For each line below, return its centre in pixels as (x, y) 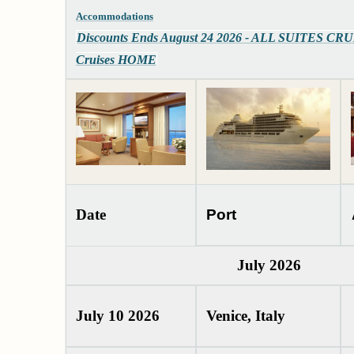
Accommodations (115, 17)
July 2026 (269, 265)
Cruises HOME (116, 60)
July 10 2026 (118, 316)
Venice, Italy (246, 316)
